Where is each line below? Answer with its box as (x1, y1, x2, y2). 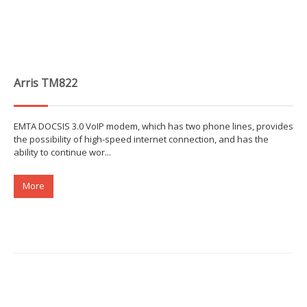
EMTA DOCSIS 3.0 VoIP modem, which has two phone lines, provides (14, 120, 293, 133)
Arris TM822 (14, 75, 77, 91)
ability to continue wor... (14, 146, 111, 159)
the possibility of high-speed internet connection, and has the (14, 133, 269, 146)
